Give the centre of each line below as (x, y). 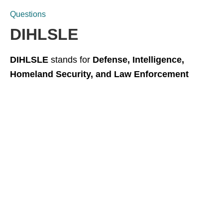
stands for (70, 60)
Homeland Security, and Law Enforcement (99, 74)
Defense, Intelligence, (138, 60)
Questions (28, 14)
